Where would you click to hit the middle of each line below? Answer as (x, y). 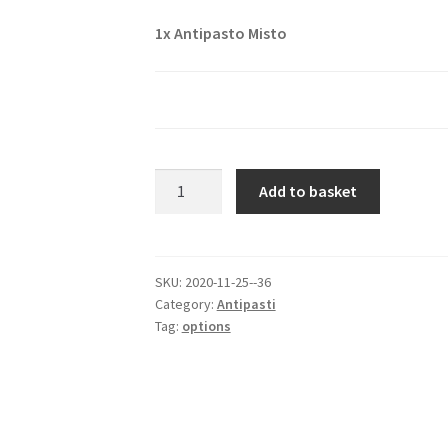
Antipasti (246, 303)
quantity (182, 230)
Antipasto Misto (230, 33)
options (206, 325)
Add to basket (308, 191)
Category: (185, 303)
